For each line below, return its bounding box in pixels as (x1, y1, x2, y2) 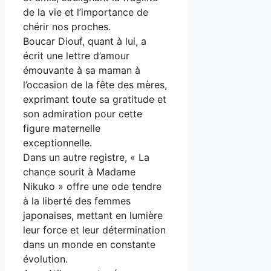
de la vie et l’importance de (23, 6, 148, 19)
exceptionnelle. (23, 137, 92, 149)
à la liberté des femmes (23, 195, 131, 207)
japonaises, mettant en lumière (23, 209, 163, 222)
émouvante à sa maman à (23, 64, 140, 77)
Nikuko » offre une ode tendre (23, 180, 162, 193)
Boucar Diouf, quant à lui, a (23, 35, 146, 48)
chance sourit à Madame (23, 166, 135, 178)
